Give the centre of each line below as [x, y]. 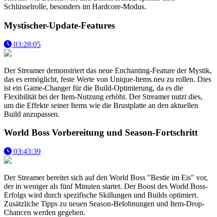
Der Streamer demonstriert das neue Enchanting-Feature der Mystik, [108, 70]
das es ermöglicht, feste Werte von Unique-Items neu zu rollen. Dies [108, 79]
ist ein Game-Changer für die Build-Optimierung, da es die [93, 88]
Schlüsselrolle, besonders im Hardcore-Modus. [75, 7]
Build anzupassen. [32, 114]
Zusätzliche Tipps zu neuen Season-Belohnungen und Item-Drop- [104, 204]
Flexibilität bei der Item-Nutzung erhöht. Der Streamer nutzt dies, [103, 96]
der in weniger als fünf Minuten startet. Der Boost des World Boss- [106, 186]
